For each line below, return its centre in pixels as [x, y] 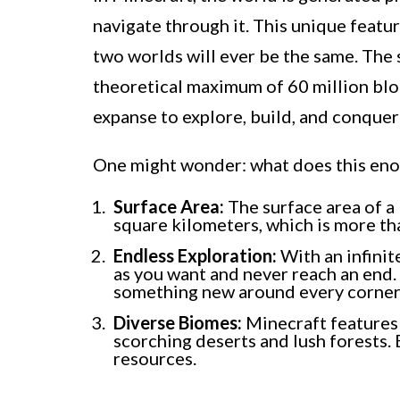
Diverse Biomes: [178, 323]
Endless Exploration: [195, 256]
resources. [155, 358]
